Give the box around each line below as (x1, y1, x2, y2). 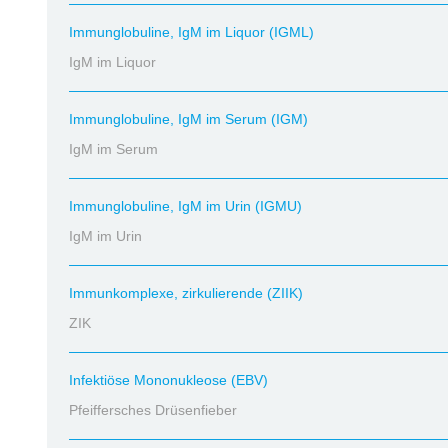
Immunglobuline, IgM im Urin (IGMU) (69, 198, 302, 214)
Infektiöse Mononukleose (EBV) (69, 372, 268, 388)
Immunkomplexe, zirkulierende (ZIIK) (69, 285, 303, 301)
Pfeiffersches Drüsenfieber (69, 402, 237, 418)
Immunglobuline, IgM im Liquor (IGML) (69, 24, 314, 40)
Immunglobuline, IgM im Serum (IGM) (69, 111, 308, 127)
